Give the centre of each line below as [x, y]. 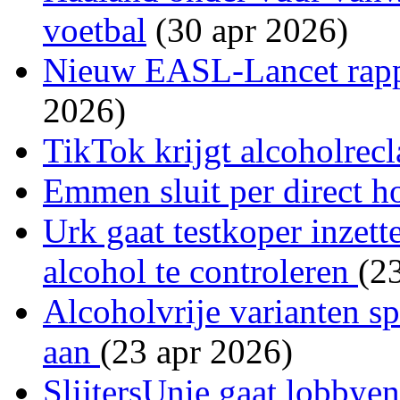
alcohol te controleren [200, 271]
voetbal [95, 29]
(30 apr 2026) [247, 29]
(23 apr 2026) [196, 351]
